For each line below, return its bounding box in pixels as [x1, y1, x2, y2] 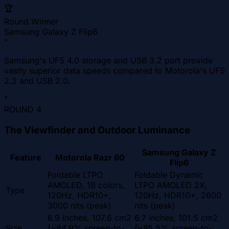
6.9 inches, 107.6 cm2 [48, 212, 131, 223]
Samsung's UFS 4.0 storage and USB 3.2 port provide [4, 55, 213, 66]
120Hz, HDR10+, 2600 [134, 190, 221, 200]
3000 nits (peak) [48, 200, 111, 211]
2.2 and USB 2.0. [4, 76, 71, 86]
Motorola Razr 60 [55, 152, 125, 163]
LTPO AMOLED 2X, [134, 179, 208, 190]
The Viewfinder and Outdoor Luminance [4, 124, 190, 136]
